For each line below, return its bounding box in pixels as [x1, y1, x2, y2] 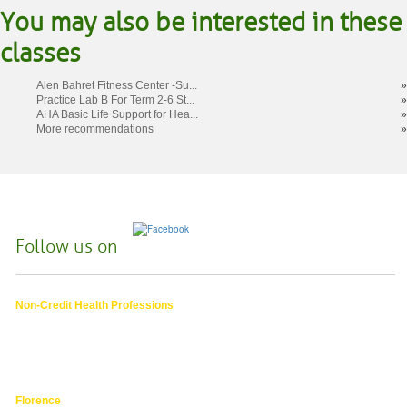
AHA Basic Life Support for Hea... [36, 107, 198, 121]
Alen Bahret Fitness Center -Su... [36, 78, 197, 92]
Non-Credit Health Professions [15, 298, 174, 312]
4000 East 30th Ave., [15, 313, 116, 326]
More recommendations [36, 122, 154, 135]
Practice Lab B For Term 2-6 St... [36, 93, 194, 106]
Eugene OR [15, 327, 74, 341]
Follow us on [15, 234, 117, 258]
